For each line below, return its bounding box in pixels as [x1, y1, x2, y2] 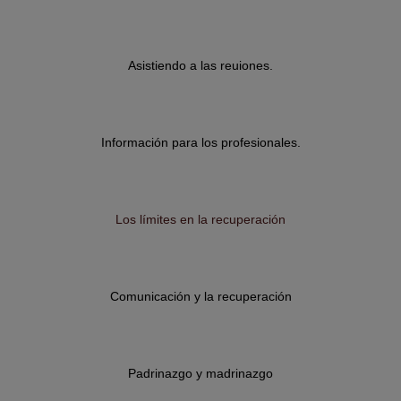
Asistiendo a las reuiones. [128, 58, 273, 73]
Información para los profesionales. [100, 136, 301, 150]
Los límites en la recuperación [115, 213, 286, 227]
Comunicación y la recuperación [109, 290, 292, 304]
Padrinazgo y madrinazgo [128, 367, 273, 381]
